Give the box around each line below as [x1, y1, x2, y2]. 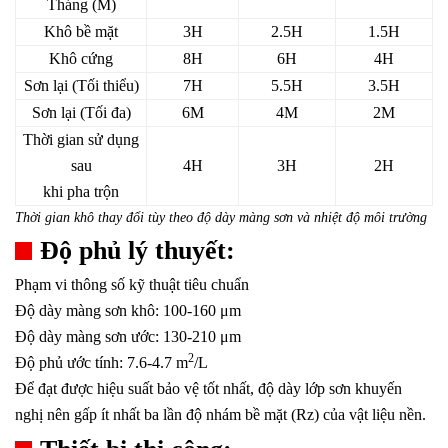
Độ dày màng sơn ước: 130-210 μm [15, 328, 241, 346]
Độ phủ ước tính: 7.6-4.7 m [15, 354, 188, 372]
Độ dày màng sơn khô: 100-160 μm [15, 302, 241, 320]
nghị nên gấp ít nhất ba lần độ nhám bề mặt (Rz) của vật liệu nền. [15, 406, 426, 424]
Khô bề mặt [44, 23, 118, 41]
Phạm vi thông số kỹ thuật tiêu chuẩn [15, 276, 249, 294]
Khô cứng [49, 50, 113, 68]
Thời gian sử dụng [23, 131, 139, 149]
